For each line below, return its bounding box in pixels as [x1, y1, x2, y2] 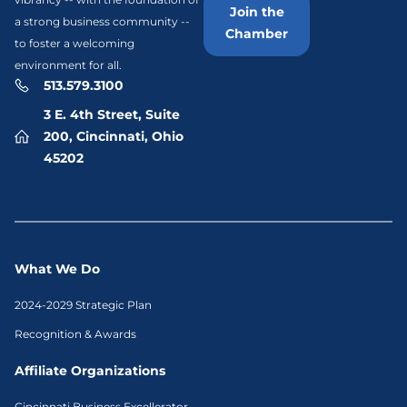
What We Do [15, 261, 100, 278]
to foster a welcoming [15, 36, 134, 51]
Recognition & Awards [15, 327, 136, 342]
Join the [229, 3, 284, 20]
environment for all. [15, 58, 122, 73]
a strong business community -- [15, 15, 190, 29]
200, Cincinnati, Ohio [44, 128, 184, 145]
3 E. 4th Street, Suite [44, 106, 180, 124]
